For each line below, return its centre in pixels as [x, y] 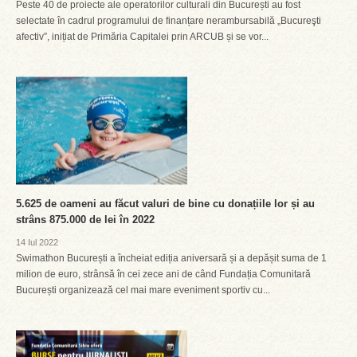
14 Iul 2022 [37, 242]
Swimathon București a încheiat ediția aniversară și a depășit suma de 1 [171, 258]
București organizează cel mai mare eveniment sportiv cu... [143, 290]
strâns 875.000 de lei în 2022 [85, 220]
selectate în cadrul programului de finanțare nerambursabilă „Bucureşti [169, 21]
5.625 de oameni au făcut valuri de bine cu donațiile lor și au [165, 204]
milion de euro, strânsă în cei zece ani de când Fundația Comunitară [163, 274]
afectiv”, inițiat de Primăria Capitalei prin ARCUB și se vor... [142, 37]
